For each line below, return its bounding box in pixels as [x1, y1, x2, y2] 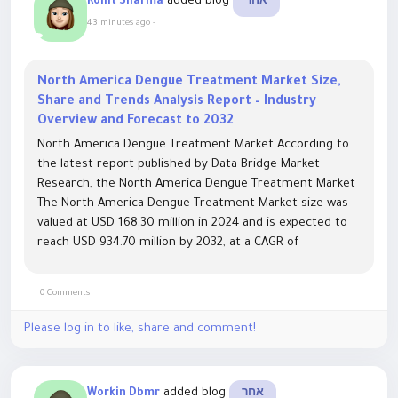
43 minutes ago [87, 19, 150, 28]
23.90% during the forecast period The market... [37, 256, 307, 269]
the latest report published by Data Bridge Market [37, 158, 320, 171]
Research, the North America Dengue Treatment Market [37, 178, 355, 191]
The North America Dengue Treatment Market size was [37, 197, 348, 211]
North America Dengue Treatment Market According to [37, 139, 349, 152]
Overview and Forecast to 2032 [37, 115, 234, 129]
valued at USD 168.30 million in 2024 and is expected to [37, 217, 347, 230]
